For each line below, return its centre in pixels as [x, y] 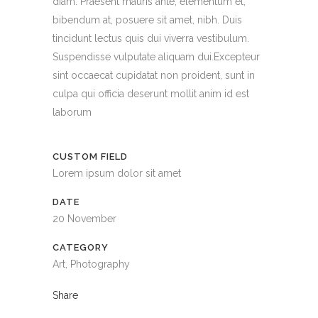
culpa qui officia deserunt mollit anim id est [151, 94]
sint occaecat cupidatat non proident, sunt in [154, 76]
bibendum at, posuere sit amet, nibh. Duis [147, 20]
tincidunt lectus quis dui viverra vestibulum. [151, 39]
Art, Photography [91, 264]
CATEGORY [81, 248]
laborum [72, 113]
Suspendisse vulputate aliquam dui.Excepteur [156, 57]
